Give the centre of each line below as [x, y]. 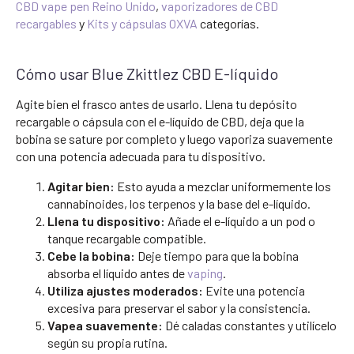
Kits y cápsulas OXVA [142, 23]
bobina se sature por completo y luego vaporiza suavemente [174, 138]
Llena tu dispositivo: [106, 220]
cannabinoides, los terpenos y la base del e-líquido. [179, 203]
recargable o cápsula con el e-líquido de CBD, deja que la [160, 121]
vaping [205, 273]
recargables [46, 23]
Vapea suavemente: [105, 325]
